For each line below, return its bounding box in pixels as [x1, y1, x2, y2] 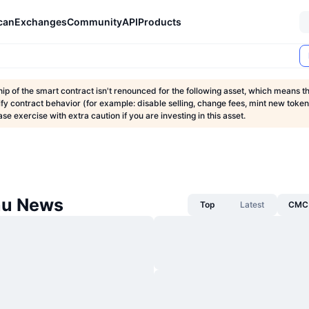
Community [67, 15, 122, 28]
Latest [239, 199, 264, 210]
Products [138, 15, 181, 28]
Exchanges [14, 15, 67, 28]
